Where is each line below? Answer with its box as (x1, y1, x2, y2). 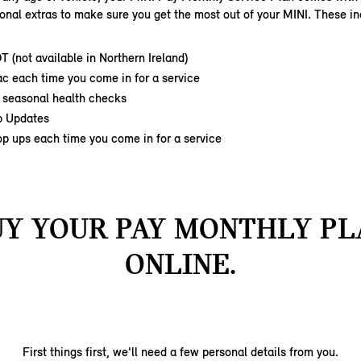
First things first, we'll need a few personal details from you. (23, 344, 338, 359)
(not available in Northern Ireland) (12, 50, 188, 65)
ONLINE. (125, 247, 236, 281)
